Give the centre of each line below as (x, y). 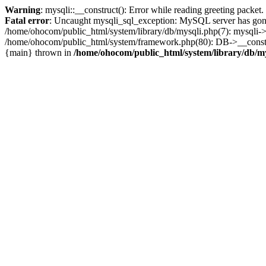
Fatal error (27, 20)
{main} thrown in (39, 53)
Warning (23, 10)
